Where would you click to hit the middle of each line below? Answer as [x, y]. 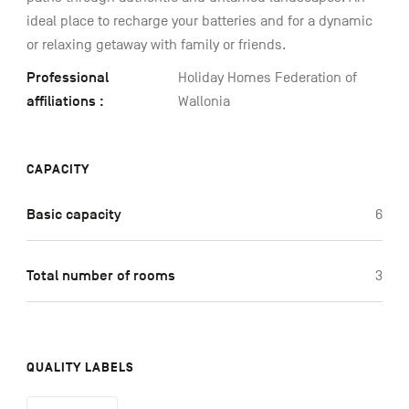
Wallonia [204, 102]
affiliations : [65, 102]
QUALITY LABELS [80, 368]
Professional [67, 78]
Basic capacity [73, 215]
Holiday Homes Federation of [267, 78]
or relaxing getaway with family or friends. [156, 45]
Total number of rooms [100, 276]
